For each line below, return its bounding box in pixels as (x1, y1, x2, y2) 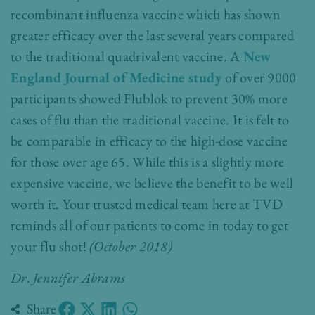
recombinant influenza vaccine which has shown (11, 5, 281, 23)
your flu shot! (11, 237, 86, 255)
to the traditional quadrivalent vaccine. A (11, 47, 243, 65)
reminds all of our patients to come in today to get (11, 216, 288, 234)
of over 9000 (222, 68, 297, 86)
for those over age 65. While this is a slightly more (11, 153, 285, 171)
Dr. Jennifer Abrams (11, 269, 126, 287)
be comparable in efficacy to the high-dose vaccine (11, 131, 288, 150)
